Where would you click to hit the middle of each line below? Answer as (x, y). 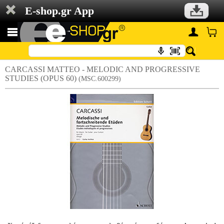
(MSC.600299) (100, 79)
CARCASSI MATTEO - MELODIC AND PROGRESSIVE (102, 69)
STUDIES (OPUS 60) (42, 78)
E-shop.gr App (59, 11)
